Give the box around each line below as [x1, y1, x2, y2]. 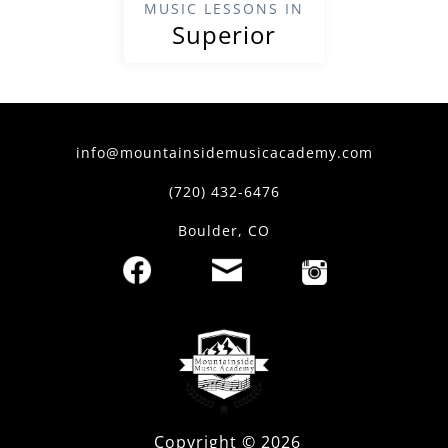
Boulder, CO [178, 220, 270, 240]
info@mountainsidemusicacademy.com [75, 142, 373, 162]
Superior [172, 17, 276, 51]
